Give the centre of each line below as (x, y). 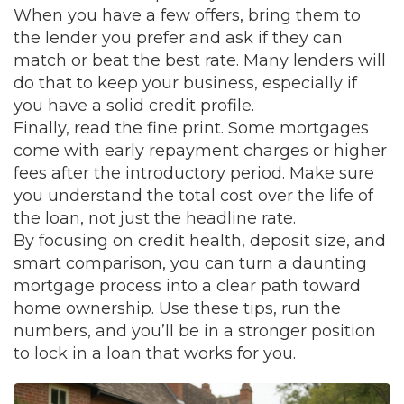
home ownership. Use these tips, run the (177, 308)
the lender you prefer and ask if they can (178, 38)
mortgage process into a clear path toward (187, 286)
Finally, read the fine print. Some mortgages (191, 128)
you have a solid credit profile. (134, 106)
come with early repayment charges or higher (200, 151)
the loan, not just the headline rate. (155, 218)
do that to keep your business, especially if (185, 83)
